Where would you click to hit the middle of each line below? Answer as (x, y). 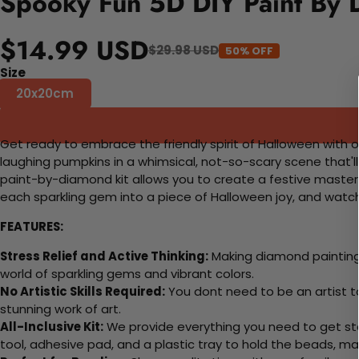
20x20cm (45, 94)
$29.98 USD (184, 50)
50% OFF (249, 50)
